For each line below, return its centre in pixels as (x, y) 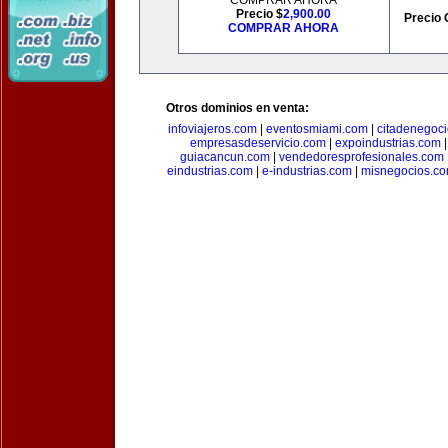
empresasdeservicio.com (258, 143)
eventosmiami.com (317, 129)
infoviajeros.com (212, 129)
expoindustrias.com (388, 143)
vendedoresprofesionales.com (361, 157)
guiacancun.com (224, 157)
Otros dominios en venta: (237, 108)
